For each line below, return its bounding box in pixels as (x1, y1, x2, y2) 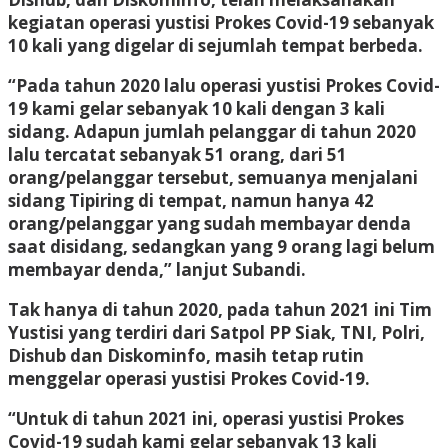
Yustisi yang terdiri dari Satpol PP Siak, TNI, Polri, (8, 320, 425, 344)
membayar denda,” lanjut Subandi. (8, 257, 306, 281)
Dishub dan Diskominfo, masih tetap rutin (8, 343, 364, 367)
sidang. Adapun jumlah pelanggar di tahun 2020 (8, 119, 416, 143)
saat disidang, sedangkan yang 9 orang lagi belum (8, 234, 435, 258)
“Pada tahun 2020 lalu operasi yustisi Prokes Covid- (8, 73, 440, 97)
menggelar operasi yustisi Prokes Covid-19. (8, 366, 370, 390)
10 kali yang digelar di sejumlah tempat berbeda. (8, 33, 423, 57)
